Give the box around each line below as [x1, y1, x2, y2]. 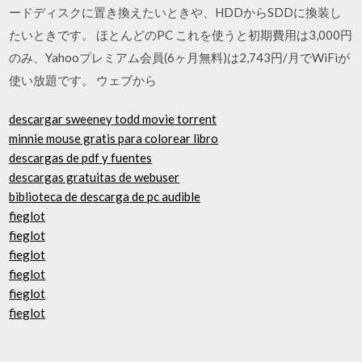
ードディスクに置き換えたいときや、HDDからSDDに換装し [9, 4, 343, 19]
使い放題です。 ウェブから [9, 72, 160, 87]
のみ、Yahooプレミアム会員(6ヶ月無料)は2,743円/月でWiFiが [9, 49, 351, 65]
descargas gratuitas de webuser [9, 170, 180, 184]
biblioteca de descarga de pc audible [9, 189, 201, 204]
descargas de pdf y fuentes [9, 150, 153, 165]
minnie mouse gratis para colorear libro [9, 131, 219, 145]
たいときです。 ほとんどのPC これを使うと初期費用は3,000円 [9, 27, 353, 42]
